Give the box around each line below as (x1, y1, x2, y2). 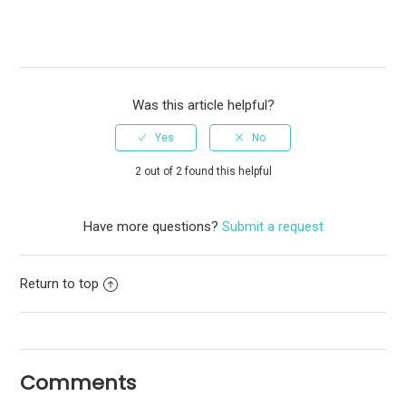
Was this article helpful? (131, 96, 275, 113)
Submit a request (221, 217, 324, 235)
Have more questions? (82, 217, 222, 235)
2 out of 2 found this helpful (134, 164, 272, 178)
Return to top (20, 275, 100, 292)
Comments (20, 368, 137, 397)
